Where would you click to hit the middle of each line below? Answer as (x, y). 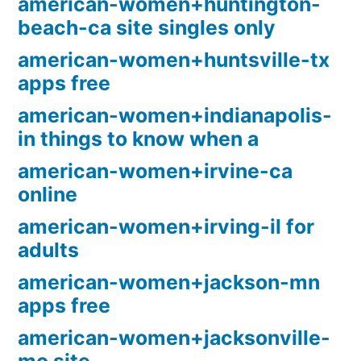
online (48, 195)
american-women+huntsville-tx (174, 60)
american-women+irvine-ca (155, 171)
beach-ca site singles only (147, 28)
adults (48, 250)
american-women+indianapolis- (175, 116)
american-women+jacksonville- (174, 338)
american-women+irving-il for (166, 227)
